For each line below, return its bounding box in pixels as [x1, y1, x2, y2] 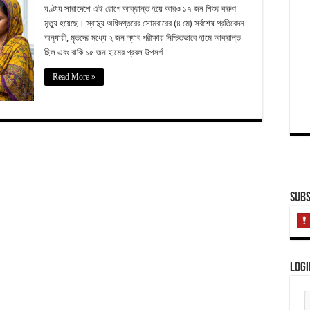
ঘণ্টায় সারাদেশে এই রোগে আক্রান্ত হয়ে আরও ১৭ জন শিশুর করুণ [44, 3, 236, 14]
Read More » [53, 72, 95, 82]
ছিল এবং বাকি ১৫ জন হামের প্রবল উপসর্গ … [44, 47, 174, 57]
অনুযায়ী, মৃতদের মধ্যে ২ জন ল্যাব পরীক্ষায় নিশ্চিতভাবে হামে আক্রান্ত [44, 33, 241, 43]
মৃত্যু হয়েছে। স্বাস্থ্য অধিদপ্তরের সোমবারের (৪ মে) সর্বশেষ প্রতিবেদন [44, 18, 244, 28]
